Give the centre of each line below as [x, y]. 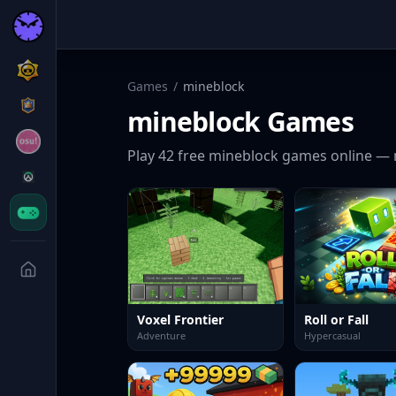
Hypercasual [332, 335]
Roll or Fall [336, 319]
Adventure [161, 335]
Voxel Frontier [180, 319]
